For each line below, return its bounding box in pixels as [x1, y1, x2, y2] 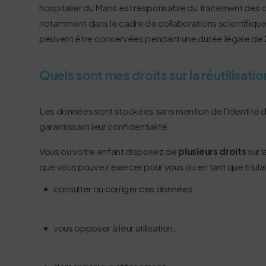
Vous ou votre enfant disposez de [39, 145, 179, 157]
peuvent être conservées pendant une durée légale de [39, 32, 265, 44]
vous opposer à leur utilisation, [53, 221, 175, 233]
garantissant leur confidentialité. [39, 121, 172, 132]
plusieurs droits [178, 145, 246, 157]
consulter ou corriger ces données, [53, 182, 195, 194]
